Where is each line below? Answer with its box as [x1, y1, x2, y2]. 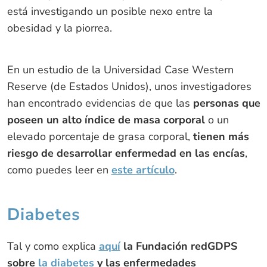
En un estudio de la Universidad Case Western [7, 62, 234, 77]
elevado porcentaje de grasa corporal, [7, 129, 190, 144]
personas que [193, 95, 260, 110]
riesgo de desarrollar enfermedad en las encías [7, 145, 245, 160]
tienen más [190, 129, 249, 144]
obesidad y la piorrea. [7, 20, 112, 35]
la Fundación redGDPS [123, 238, 237, 253]
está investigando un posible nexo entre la [7, 4, 213, 18]
